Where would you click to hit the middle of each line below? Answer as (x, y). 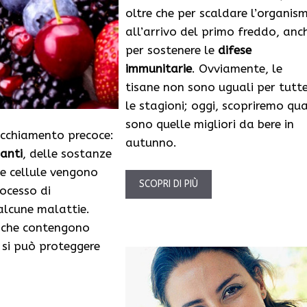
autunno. (151, 143)
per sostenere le (170, 50)
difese (233, 50)
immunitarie (158, 69)
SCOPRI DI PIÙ (168, 184)
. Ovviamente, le (237, 69)
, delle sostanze (67, 154)
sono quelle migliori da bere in (209, 124)
